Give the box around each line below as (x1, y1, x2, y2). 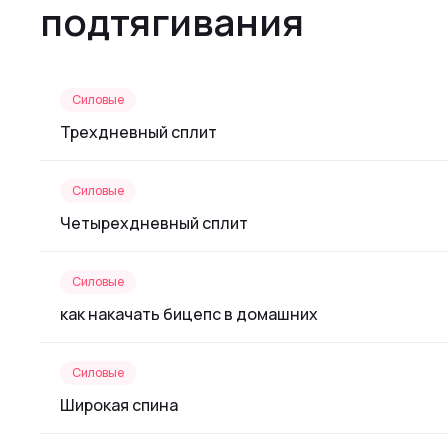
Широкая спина (60, 394, 178, 416)
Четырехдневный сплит (60, 212, 248, 234)
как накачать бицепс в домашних (60, 303, 318, 325)
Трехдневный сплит (60, 121, 217, 143)
